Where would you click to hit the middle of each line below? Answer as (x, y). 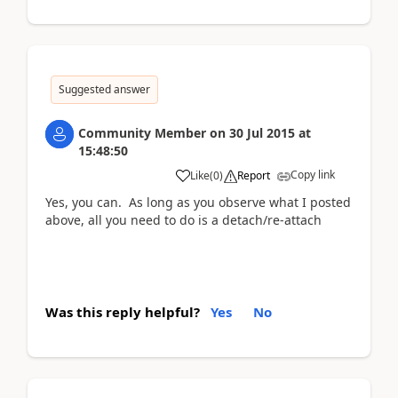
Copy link (313, 174)
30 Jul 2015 (262, 132)
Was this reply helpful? (123, 312)
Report (254, 175)
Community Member (142, 132)
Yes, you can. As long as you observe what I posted (198, 202)
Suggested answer (104, 89)
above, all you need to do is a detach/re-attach (183, 219)
